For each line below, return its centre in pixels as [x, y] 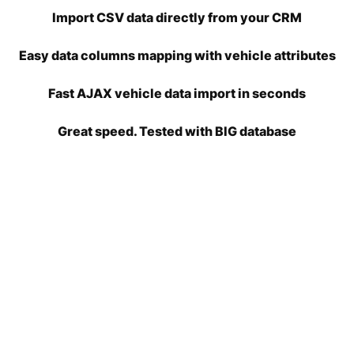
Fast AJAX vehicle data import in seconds [177, 93]
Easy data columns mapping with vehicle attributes [177, 55]
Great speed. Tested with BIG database [177, 131]
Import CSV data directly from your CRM [177, 17]
